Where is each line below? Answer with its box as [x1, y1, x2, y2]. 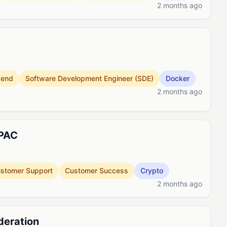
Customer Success [65, 166, 128, 175]
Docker [166, 74, 190, 83]
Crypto [140, 166, 163, 175]
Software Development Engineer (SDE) [25, 74, 154, 83]
